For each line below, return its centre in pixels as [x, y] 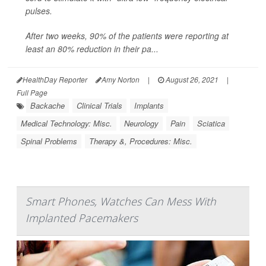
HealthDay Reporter [55, 79]
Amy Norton [121, 79]
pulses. [39, 11]
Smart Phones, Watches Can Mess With [121, 201]
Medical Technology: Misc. [66, 123]
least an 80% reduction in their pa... [92, 49]
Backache [47, 105]
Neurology [141, 123]
